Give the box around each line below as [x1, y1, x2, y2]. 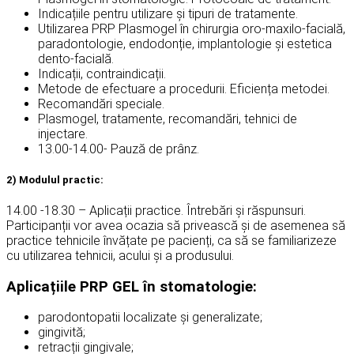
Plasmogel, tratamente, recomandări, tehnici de [38, 111, 297, 126]
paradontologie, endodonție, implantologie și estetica [38, 36, 332, 51]
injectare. [38, 126, 88, 141]
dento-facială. [38, 51, 114, 66]
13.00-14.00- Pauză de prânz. [38, 141, 199, 156]
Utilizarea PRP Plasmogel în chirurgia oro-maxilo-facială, [38, 21, 345, 36]
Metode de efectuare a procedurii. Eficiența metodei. [38, 81, 330, 96]
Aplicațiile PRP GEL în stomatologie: [6, 277, 257, 296]
